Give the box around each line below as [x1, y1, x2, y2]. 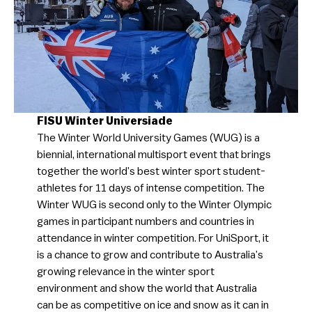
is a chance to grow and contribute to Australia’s [36, 249, 263, 261]
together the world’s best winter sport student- [36, 166, 265, 178]
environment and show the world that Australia [36, 283, 257, 295]
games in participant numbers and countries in [36, 216, 254, 228]
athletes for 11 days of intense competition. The [36, 182, 265, 194]
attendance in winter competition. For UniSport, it [36, 233, 269, 244]
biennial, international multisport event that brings [36, 149, 271, 161]
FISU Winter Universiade [36, 116, 173, 127]
